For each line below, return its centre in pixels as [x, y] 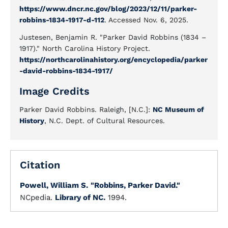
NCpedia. [37, 197]
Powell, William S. [54, 185]
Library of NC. [80, 197]
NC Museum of [178, 109]
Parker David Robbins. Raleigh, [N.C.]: [86, 109]
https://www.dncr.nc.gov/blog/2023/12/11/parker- [108, 9]
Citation [40, 165]
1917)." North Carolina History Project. [85, 48]
